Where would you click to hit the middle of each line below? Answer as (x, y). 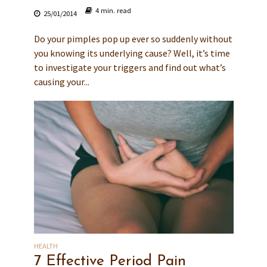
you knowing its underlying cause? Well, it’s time (132, 53)
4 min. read (113, 10)
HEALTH (46, 246)
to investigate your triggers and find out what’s (130, 67)
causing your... (61, 81)
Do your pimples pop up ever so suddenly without (133, 38)
